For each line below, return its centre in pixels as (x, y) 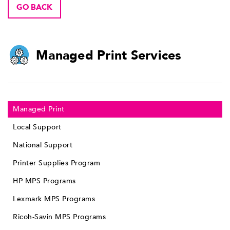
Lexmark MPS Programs (54, 199)
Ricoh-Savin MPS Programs (59, 217)
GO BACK (34, 7)
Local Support (37, 127)
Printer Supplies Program (56, 163)
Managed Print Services (109, 56)
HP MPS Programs (44, 181)
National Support (43, 145)
